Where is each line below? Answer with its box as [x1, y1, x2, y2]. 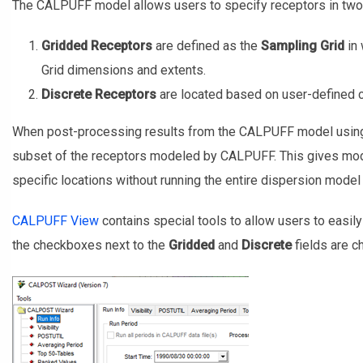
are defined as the [152, 37, 261, 53]
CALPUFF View [11, 212, 99, 228]
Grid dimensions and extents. [41, 62, 206, 78]
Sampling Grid [260, 37, 344, 53]
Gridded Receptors [41, 37, 152, 53]
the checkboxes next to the [11, 237, 169, 253]
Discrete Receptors [41, 86, 156, 102]
